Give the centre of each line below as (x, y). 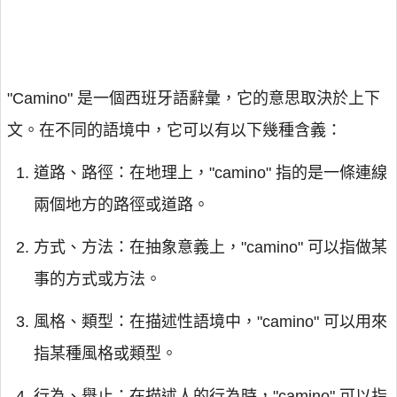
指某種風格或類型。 (105, 354)
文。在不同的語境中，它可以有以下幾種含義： (175, 130)
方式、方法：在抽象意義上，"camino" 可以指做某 (210, 247)
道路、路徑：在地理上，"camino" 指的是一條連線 (210, 173)
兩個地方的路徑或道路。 (121, 205)
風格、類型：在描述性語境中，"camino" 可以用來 (210, 322)
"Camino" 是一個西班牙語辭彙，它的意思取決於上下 (194, 98)
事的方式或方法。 (97, 279)
